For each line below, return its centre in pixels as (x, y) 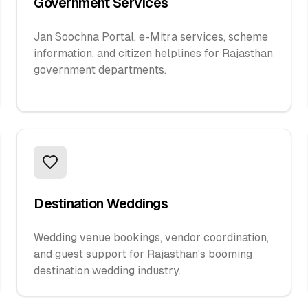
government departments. (100, 70)
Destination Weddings (101, 203)
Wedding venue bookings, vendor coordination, (151, 238)
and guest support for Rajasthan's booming (143, 254)
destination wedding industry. (107, 271)
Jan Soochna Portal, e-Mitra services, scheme (151, 37)
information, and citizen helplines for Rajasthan (153, 53)
